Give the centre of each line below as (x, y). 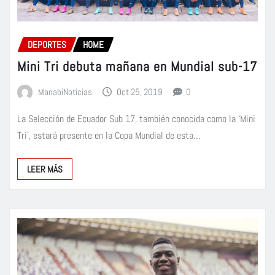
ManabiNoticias (65, 92)
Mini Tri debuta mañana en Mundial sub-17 (137, 67)
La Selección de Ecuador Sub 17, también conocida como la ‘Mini (136, 118)
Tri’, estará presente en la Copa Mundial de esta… (109, 135)
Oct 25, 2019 (140, 92)
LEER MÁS (45, 169)
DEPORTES (47, 44)
